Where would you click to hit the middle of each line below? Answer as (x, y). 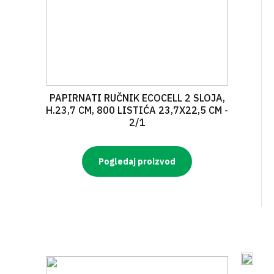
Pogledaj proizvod (137, 161)
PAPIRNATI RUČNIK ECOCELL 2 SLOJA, (137, 98)
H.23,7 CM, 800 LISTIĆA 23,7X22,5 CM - (137, 110)
